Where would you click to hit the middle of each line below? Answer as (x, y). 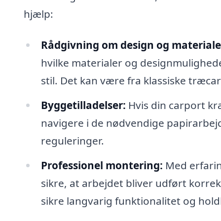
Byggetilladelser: (83, 105)
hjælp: (38, 14)
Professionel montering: (102, 165)
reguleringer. (72, 141)
